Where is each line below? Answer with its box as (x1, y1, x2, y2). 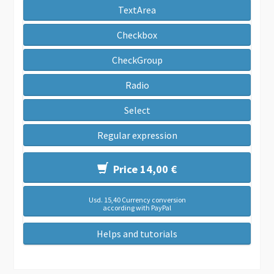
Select (124, 103, 150, 116)
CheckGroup (111, 53, 163, 66)
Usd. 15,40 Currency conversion (88, 194, 186, 204)
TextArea (118, 3, 156, 16)
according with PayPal (103, 202, 171, 212)
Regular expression (97, 128, 177, 141)
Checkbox (117, 28, 157, 41)
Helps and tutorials (97, 227, 177, 240)
